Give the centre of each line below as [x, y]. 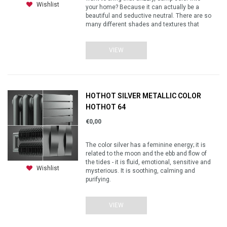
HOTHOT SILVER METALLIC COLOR [144, 96]
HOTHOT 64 [106, 107]
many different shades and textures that [143, 24]
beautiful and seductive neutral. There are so [149, 16]
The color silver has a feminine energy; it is [146, 145]
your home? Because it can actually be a [143, 7]
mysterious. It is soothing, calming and [141, 171]
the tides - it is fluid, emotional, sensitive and [148, 162]
